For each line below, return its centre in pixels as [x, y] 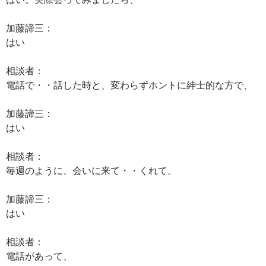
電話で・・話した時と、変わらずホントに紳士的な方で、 [129, 85]
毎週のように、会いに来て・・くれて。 [91, 170]
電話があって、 [39, 256]
